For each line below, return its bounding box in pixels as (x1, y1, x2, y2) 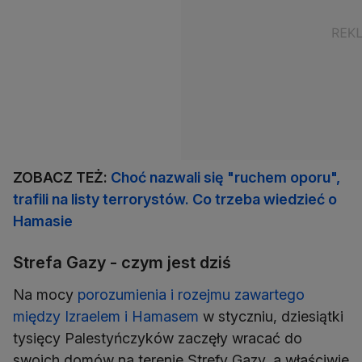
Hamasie (13, 213, 73, 230)
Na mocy (13, 286, 78, 304)
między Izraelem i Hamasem (13, 308, 199, 326)
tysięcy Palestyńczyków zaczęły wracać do (13, 330, 302, 347)
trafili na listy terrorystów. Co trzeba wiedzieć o (13, 191, 337, 208)
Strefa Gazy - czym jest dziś (13, 253, 231, 273)
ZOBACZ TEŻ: (13, 169, 111, 187)
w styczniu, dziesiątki (199, 308, 343, 326)
